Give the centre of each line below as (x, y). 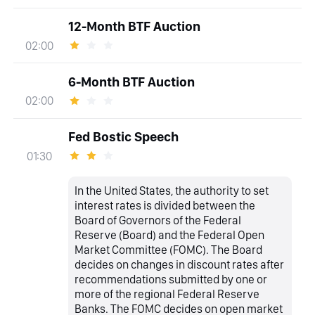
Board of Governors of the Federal (158, 220)
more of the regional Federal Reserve (167, 294)
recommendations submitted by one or (171, 279)
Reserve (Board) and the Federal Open (170, 235)
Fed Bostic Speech (123, 137)
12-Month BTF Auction (134, 27)
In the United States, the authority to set (172, 191)
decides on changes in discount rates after (180, 265)
